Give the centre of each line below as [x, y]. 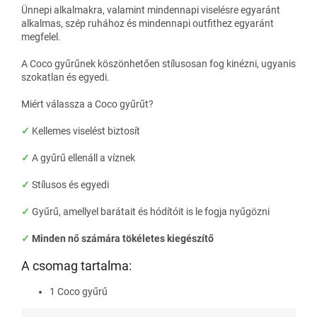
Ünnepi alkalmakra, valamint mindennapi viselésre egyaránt [151, 10]
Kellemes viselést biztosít [86, 131]
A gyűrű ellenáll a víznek [82, 157]
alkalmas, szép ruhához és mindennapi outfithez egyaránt [148, 23]
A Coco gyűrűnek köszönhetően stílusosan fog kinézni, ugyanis [158, 63]
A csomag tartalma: [76, 265]
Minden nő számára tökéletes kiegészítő [122, 238]
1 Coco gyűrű [79, 291]
